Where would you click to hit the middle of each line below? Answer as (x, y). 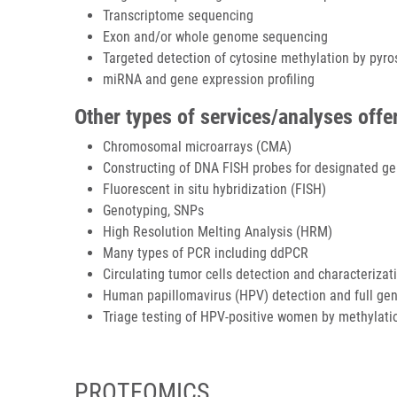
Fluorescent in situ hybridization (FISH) (214, 189)
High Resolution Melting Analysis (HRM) (218, 232)
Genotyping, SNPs (153, 210)
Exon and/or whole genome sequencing (215, 37)
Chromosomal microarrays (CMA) (197, 147)
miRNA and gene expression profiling (209, 79)
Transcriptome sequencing (178, 16)
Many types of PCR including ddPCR (206, 253)
